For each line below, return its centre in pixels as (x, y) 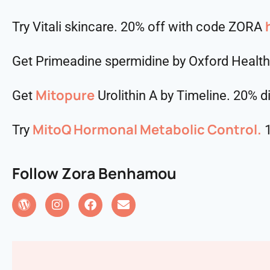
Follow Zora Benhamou (94, 173)
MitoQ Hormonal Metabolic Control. (147, 129)
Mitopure (65, 95)
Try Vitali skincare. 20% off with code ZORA (139, 27)
